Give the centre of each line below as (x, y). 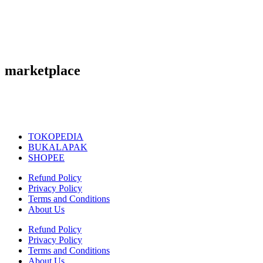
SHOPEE (46, 157)
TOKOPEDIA (56, 136)
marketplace (43, 71)
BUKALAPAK (58, 147)
